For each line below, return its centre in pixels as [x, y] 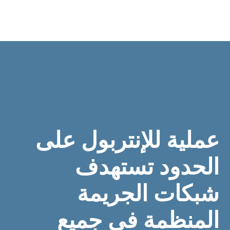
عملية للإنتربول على [127, 139]
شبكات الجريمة [148, 193]
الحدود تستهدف [147, 166]
